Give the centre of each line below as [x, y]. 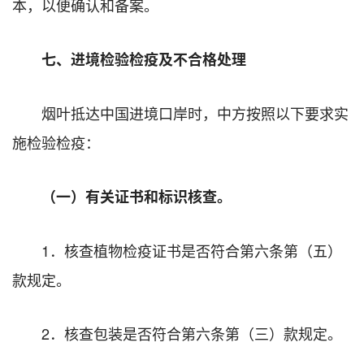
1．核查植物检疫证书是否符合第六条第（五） [192, 250]
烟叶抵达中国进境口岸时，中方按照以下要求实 [195, 113]
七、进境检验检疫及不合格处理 [144, 59]
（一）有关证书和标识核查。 [136, 196]
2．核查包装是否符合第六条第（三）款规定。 [192, 333]
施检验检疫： [56, 142]
